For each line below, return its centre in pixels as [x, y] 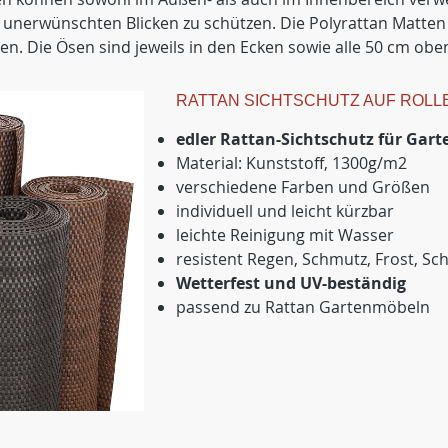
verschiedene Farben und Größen [303, 187]
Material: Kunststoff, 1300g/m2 [291, 163]
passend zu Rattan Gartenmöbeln [303, 307]
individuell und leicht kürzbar [285, 211]
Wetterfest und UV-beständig [291, 283]
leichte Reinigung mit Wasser [285, 235]
